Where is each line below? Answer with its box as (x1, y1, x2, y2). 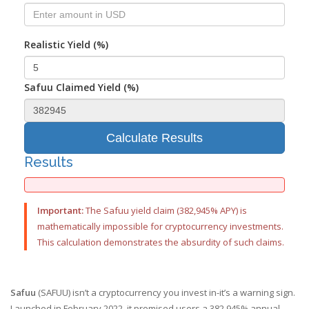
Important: (37, 204, 83, 217)
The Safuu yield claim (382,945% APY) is (83, 204, 247, 217)
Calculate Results (106, 131, 203, 146)
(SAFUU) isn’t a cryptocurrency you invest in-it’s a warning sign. (36, 286, 295, 299)
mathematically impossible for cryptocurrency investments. (37, 220, 283, 233)
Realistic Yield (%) (24, 38, 108, 52)
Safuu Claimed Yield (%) (24, 81, 139, 94)
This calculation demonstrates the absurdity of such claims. (37, 236, 284, 249)
